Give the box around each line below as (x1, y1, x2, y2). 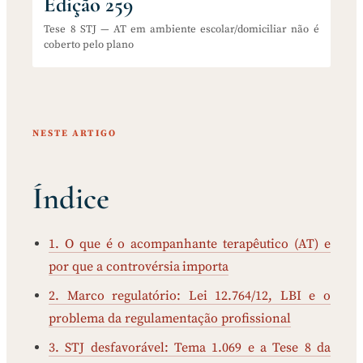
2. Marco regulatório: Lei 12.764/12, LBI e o (49, 287, 331, 304)
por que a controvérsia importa (49, 258, 229, 275)
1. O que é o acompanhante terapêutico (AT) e (49, 235, 331, 252)
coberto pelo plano (44, 38, 135, 52)
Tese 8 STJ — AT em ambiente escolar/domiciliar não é (44, 23, 319, 36)
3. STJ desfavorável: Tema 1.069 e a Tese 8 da (49, 339, 331, 356)
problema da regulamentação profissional (49, 310, 291, 327)
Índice (32, 179, 109, 217)
